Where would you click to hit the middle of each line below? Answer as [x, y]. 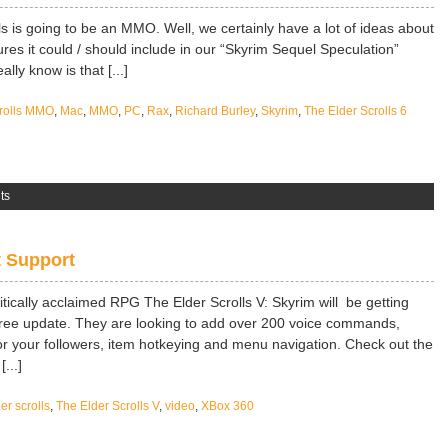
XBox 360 [227, 406]
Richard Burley [215, 111]
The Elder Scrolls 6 [355, 111]
